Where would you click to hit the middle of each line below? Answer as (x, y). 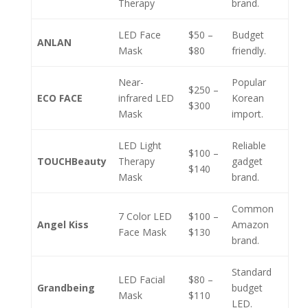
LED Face (140, 35)
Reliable (249, 145)
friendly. (249, 51)
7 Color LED (145, 216)
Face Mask (142, 232)
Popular (249, 82)
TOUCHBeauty (72, 161)
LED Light (140, 145)
